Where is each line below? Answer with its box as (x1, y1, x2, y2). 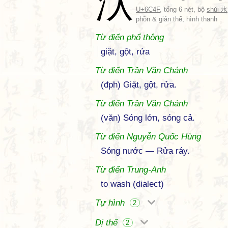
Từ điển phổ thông (95, 33, 164, 42)
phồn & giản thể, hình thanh (136, 15, 217, 23)
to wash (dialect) (101, 179, 164, 189)
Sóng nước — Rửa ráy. (101, 146, 190, 156)
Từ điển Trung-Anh (95, 165, 166, 175)
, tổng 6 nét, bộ (160, 6, 207, 13)
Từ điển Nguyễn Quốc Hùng (95, 132, 201, 141)
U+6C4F (136, 6, 160, 13)
